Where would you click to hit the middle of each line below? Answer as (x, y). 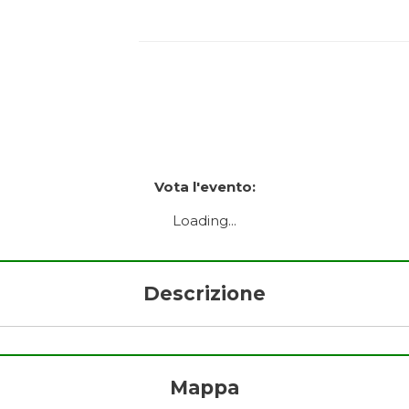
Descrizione (204, 293)
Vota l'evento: (204, 186)
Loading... (204, 220)
